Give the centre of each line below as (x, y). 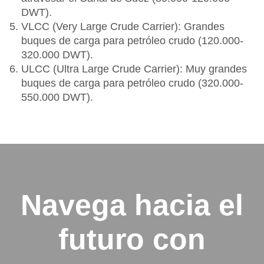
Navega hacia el (132, 205)
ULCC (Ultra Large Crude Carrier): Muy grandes (134, 69)
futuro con (132, 239)
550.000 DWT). (57, 97)
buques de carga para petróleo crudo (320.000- (132, 83)
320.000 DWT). (57, 55)
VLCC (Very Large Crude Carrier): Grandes (123, 27)
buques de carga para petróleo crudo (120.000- (132, 41)
